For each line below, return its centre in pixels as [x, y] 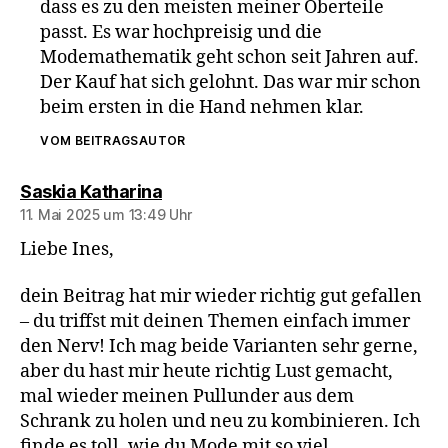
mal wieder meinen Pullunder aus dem [187, 396]
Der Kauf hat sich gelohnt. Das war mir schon [231, 82]
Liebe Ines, [67, 249]
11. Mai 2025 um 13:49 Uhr [106, 214]
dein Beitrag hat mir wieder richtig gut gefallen [221, 296]
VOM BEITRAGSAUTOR [113, 140]
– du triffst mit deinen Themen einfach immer [215, 321]
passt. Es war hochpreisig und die [181, 32]
